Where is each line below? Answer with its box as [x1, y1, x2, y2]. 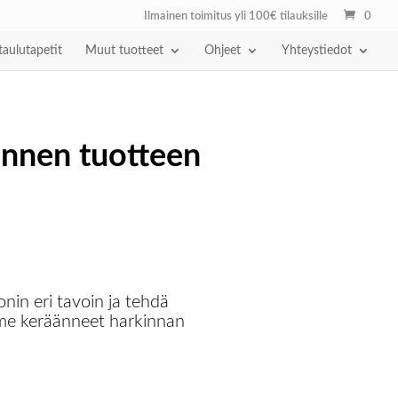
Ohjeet [204, 44, 241, 57]
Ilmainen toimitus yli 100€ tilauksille [144, 10, 328, 22]
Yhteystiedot [282, 44, 352, 57]
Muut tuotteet [85, 44, 163, 57]
